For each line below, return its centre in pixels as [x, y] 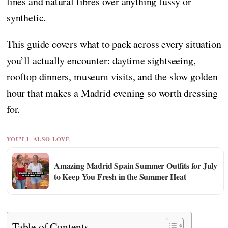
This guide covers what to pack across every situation [114, 44]
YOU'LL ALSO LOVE [38, 139]
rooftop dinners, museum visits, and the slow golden [112, 76]
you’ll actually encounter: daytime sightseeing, [101, 60]
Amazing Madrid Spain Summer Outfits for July [136, 166]
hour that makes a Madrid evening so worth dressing [112, 93]
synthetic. [26, 17]
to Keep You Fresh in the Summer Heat [120, 177]
